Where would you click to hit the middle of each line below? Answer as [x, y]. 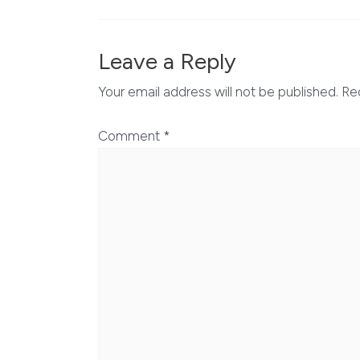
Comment [131, 136]
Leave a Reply [167, 61]
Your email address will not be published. [218, 91]
